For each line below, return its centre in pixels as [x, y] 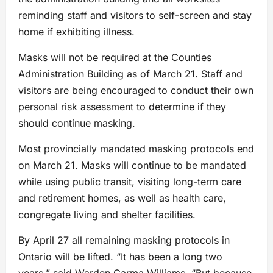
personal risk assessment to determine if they [122, 107]
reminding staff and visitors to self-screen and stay [135, 15]
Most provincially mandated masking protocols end [136, 149]
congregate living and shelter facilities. [107, 214]
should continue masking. [77, 123]
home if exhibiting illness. [76, 32]
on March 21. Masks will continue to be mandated [132, 165]
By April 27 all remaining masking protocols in [124, 240]
